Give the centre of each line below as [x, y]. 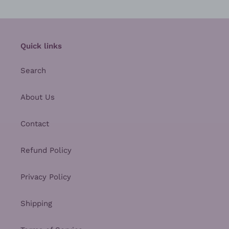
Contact [35, 123]
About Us [38, 97]
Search [33, 70]
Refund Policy [46, 150]
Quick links [41, 46]
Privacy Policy [46, 177]
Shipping [36, 203]
